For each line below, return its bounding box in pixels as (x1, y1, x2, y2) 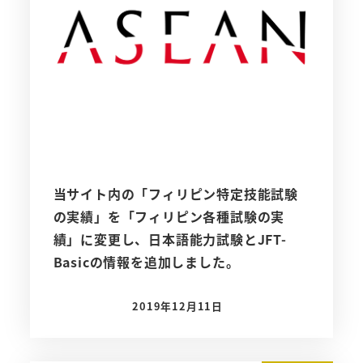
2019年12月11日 (132, 297, 224, 314)
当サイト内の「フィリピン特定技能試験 (53, 183, 298, 203)
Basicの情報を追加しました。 (53, 251, 240, 271)
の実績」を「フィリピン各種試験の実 (53, 206, 285, 226)
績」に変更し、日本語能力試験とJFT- (53, 228, 287, 249)
